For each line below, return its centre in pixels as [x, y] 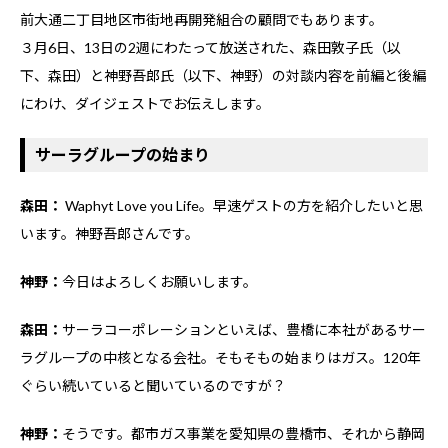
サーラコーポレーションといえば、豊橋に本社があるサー [244, 330]
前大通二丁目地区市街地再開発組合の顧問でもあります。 [201, 20]
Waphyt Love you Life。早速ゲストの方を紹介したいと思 [242, 206]
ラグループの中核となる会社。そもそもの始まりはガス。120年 [220, 358]
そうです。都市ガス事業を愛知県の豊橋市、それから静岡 [243, 434]
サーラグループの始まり [122, 155]
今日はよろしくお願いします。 [159, 282]
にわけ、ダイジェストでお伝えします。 [145, 104]
